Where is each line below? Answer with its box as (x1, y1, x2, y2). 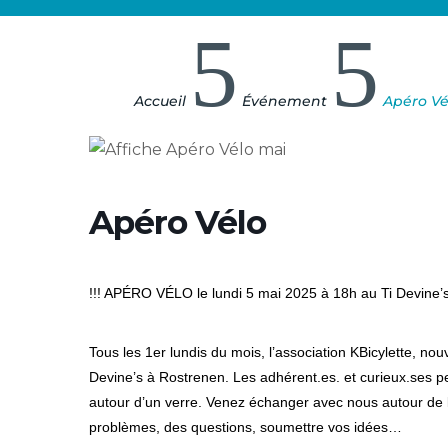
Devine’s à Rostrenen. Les (89, 369, 260, 386)
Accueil (134, 92, 187, 111)
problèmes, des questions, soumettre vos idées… (89, 419, 402, 436)
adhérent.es (260, 369, 336, 386)
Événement (242, 92, 328, 111)
